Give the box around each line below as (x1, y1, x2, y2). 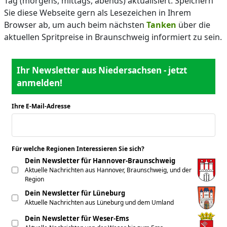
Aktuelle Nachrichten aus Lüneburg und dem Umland (25, 198, 174, 207)
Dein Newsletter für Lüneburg (25, 188, 125, 198)
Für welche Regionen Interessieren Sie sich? (12, 144, 146, 153)
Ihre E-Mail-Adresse (12, 102, 70, 110)
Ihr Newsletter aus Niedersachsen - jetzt (17, 64, 187, 76)
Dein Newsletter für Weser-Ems (25, 214, 129, 223)
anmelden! (17, 77, 62, 89)
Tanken (146, 19, 176, 30)
